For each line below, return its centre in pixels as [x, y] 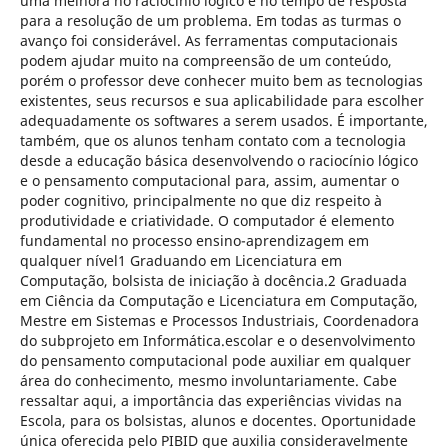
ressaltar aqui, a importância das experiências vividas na [210, 400]
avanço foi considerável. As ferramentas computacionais [208, 40]
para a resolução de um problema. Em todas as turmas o [210, 20]
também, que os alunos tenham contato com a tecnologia [212, 140]
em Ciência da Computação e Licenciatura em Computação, [218, 300]
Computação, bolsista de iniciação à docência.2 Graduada [213, 280]
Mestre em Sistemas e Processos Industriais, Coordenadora [219, 320]
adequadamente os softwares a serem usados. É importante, [223, 120]
